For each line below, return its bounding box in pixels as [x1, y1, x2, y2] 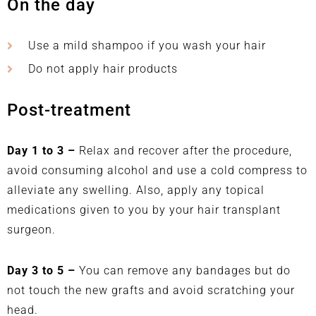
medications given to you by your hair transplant [7, 202, 281, 217]
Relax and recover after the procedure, [79, 143, 292, 157]
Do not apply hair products [28, 61, 178, 75]
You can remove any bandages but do [79, 263, 291, 277]
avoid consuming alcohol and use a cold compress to [7, 163, 308, 177]
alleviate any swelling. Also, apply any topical [7, 183, 265, 197]
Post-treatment [7, 99, 131, 120]
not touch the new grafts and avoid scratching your [7, 283, 295, 297]
